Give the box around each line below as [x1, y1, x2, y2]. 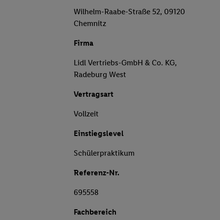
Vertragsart [74, 89, 113, 99]
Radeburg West [74, 70, 126, 80]
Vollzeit [74, 109, 99, 119]
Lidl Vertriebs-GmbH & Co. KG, [74, 58, 177, 68]
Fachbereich [74, 207, 116, 217]
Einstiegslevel [74, 129, 124, 138]
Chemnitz [74, 19, 106, 28]
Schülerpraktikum [74, 148, 135, 158]
